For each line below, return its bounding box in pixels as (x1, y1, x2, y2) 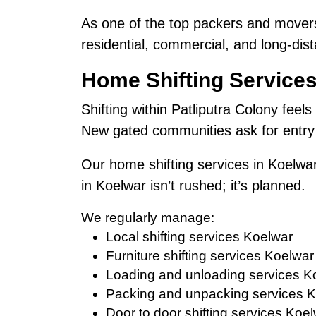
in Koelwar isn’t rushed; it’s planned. (80, 177, 305, 193)
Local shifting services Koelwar (105, 229, 293, 244)
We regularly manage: (80, 209, 214, 225)
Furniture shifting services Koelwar (105, 248, 314, 263)
